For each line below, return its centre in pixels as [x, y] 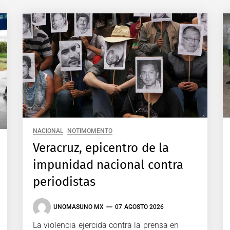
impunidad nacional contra [108, 165]
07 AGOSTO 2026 [139, 207]
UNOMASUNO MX [79, 207]
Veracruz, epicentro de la [101, 148]
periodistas [64, 181]
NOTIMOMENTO [90, 131]
